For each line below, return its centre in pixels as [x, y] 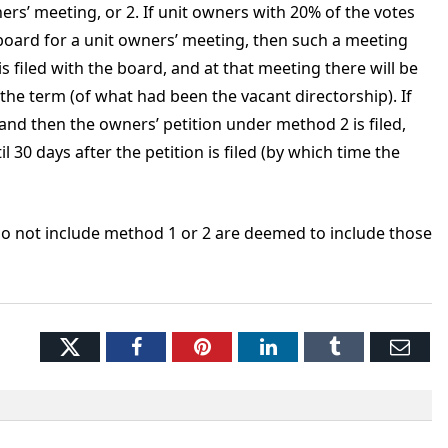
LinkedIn [312, 346]
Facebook [179, 346]
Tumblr [368, 346]
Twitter [111, 345]
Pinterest [245, 346]
